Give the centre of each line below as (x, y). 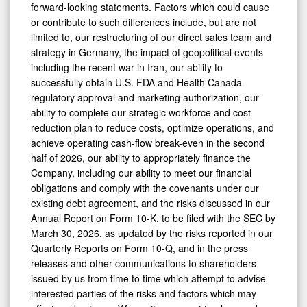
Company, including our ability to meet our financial (141, 173)
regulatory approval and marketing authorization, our (145, 98)
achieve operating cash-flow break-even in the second (148, 143)
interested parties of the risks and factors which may (144, 294)
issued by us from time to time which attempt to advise (148, 279)
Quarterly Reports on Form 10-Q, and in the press (139, 248)
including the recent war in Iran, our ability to (127, 67)
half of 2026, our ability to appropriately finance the (141, 158)
